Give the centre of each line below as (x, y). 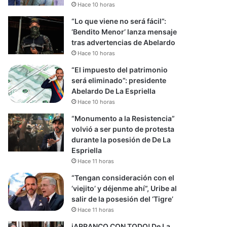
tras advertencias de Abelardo (124, 42)
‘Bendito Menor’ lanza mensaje (124, 32)
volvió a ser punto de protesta (123, 129)
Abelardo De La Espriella (114, 91)
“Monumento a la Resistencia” (123, 118)
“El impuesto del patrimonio (120, 70)
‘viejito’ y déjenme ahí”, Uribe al (124, 188)
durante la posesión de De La (121, 140)
